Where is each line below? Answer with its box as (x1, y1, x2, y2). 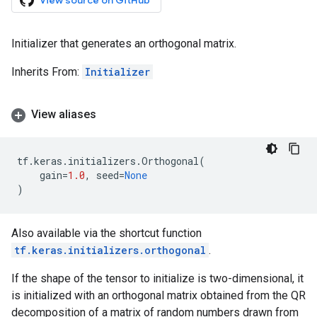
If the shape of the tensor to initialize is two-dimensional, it (11, 272, 304, 285)
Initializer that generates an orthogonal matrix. (11, 37, 236, 50)
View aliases (31, 108, 96, 121)
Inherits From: (11, 65, 82, 79)
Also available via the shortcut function (11, 226, 202, 240)
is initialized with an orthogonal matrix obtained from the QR (11, 289, 306, 302)
